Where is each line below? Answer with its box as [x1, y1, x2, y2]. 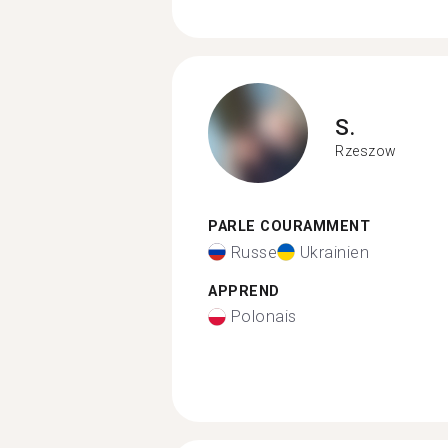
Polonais [230, 307, 297, 326]
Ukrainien [299, 242, 369, 262]
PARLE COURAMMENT [208, 218, 370, 235]
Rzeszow [335, 142, 397, 159]
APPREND [208, 282, 280, 300]
